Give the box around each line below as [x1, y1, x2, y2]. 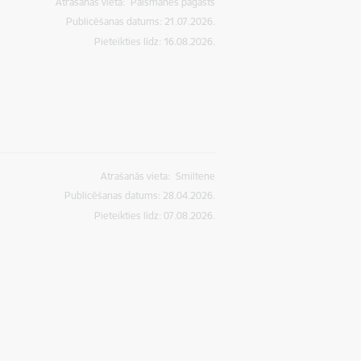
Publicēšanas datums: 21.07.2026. [66, 15, 216, 27]
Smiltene [176, 169, 216, 182]
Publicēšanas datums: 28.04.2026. [64, 189, 216, 201]
